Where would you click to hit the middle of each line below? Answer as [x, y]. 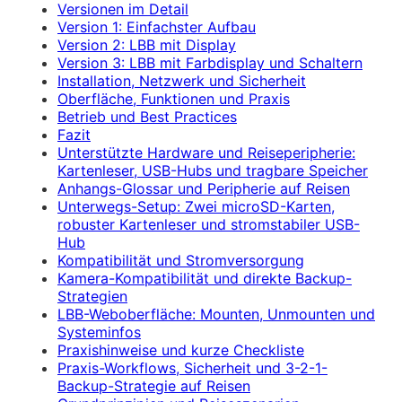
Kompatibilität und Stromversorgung [181, 260]
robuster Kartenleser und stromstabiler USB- [209, 224]
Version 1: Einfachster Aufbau [157, 26]
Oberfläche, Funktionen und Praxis [174, 98]
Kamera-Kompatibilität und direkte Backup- [205, 278]
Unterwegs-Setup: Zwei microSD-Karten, [196, 206]
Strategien [92, 296]
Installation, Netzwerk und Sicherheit [182, 80]
